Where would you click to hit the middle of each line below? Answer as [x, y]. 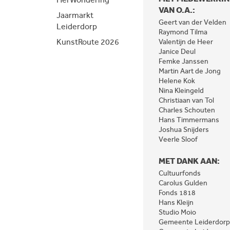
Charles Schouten [187, 110]
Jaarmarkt [75, 15]
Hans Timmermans [189, 120]
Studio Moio [177, 212]
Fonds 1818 [177, 193]
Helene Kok [177, 81]
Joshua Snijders [184, 130]
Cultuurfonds [180, 173]
